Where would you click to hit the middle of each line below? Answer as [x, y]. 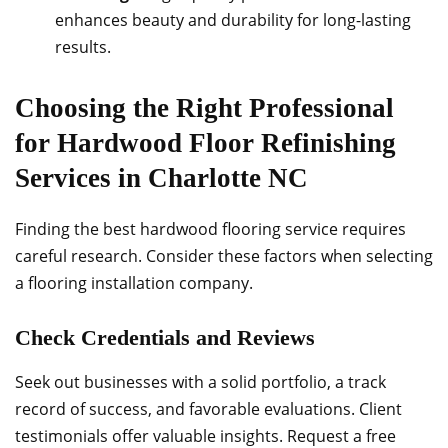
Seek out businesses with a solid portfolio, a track [200, 382]
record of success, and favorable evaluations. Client [208, 409]
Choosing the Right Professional [204, 108]
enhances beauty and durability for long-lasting [233, 20]
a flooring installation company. [134, 283]
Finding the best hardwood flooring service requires [210, 229]
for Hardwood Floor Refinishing [205, 143]
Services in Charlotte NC [161, 178]
